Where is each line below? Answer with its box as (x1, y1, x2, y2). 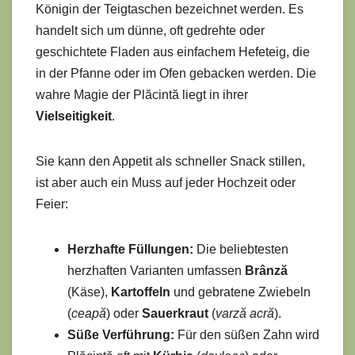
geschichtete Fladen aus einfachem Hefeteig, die (36, 45, 310, 59)
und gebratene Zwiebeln (170, 285, 311, 300)
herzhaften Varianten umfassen (67, 264, 245, 278)
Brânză (245, 264, 288, 278)
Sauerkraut (142, 307, 208, 321)
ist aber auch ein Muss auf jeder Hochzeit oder (36, 176, 296, 190)
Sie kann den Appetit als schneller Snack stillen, (36, 155, 305, 169)
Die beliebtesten (193, 242, 288, 257)
